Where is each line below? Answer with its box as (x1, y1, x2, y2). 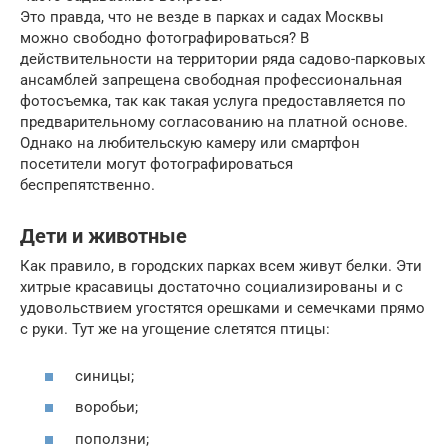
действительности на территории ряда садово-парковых (20, 50, 425, 69)
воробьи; (75, 398, 138, 417)
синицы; (75, 366, 134, 385)
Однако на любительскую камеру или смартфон (20, 134, 360, 153)
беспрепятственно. (20, 176, 155, 195)
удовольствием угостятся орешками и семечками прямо (20, 299, 425, 318)
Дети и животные (20, 224, 187, 248)
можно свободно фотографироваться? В (20, 29, 309, 48)
